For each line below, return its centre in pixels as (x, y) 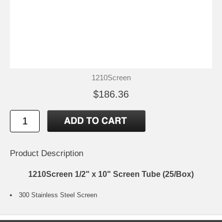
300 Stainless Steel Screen (58, 195)
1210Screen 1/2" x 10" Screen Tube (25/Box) (111, 174)
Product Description (47, 154)
